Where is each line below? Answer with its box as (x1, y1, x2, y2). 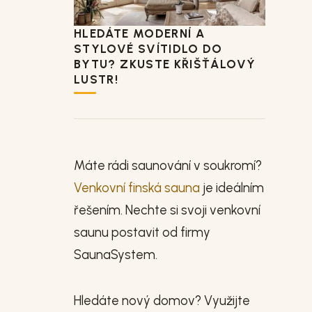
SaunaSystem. (74, 247, 157, 263)
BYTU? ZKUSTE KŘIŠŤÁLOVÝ (74, 56, 256, 71)
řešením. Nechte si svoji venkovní (74, 202, 260, 219)
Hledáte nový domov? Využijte (74, 292, 250, 309)
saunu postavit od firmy (74, 224, 210, 241)
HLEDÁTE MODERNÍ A (74, 26, 205, 40)
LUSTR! (74, 72, 119, 86)
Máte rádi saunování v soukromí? (74, 157, 262, 174)
